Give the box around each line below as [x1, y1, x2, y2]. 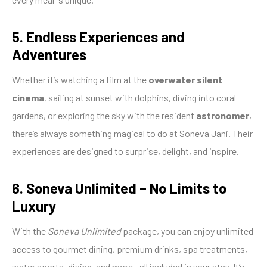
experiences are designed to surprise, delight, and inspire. [12, 145, 239, 157]
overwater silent [148, 73, 222, 85]
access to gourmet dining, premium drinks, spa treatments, [12, 243, 247, 254]
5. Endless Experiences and [12, 27, 185, 45]
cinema [12, 91, 44, 103]
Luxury [12, 197, 56, 215]
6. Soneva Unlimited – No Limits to [12, 179, 226, 197]
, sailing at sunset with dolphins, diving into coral [44, 91, 236, 103]
